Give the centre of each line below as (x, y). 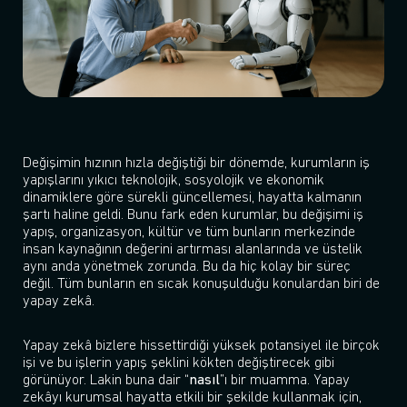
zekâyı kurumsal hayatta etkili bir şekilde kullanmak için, (192, 397)
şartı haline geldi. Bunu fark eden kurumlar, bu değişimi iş (193, 215)
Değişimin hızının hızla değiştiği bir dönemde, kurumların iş (196, 163)
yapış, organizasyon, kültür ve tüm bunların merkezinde (189, 232)
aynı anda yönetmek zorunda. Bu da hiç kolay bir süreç (187, 267)
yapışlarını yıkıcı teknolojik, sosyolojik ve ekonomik (174, 180)
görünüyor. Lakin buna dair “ (106, 380)
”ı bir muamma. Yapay (285, 380)
